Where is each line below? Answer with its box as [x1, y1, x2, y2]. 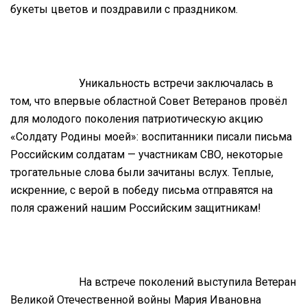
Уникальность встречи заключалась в [79, 76, 273, 90]
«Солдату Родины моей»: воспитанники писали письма [10, 130, 292, 143]
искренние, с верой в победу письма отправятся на [10, 183, 273, 197]
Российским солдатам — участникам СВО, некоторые [10, 147, 283, 161]
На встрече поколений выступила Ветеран [79, 275, 296, 288]
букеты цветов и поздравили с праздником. [10, 2, 238, 16]
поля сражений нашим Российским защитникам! [10, 201, 261, 214]
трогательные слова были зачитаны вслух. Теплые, [10, 165, 273, 179]
